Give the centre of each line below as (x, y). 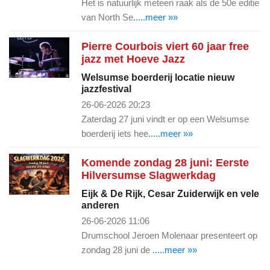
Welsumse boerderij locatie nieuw (158, 77)
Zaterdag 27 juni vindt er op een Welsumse (165, 119)
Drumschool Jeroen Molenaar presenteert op (169, 235)
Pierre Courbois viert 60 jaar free (165, 46)
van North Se (107, 17)
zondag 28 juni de (117, 250)
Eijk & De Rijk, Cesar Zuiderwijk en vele (170, 193)
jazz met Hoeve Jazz (133, 59)
